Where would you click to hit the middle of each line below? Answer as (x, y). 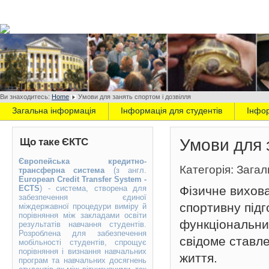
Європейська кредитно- (83, 161)
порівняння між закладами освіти (83, 215)
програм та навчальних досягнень (83, 260)
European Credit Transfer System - (83, 179)
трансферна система (66, 170)
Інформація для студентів (171, 110)
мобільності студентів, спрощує (83, 242)
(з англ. (130, 170)
